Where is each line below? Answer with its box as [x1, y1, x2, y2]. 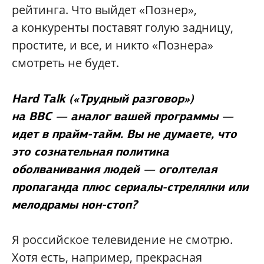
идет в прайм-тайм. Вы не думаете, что [12, 126, 237, 141]
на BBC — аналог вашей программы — [12, 108, 233, 124]
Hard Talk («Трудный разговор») [12, 90, 194, 106]
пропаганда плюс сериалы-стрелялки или [12, 179, 249, 194]
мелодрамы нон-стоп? [12, 196, 137, 212]
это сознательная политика [12, 143, 169, 159]
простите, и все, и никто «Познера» [12, 37, 213, 53]
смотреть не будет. [12, 54, 119, 71]
